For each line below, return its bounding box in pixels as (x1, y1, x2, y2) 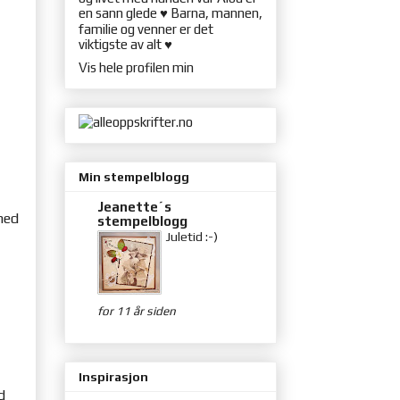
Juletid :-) (166, 229, 218, 244)
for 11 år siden (97, 303, 176, 318)
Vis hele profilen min (79, 59, 194, 75)
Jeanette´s (97, 198, 171, 214)
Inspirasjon (79, 370, 148, 385)
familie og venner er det (79, 21, 213, 37)
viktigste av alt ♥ (79, 37, 172, 53)
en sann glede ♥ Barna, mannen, (79, 5, 262, 21)
